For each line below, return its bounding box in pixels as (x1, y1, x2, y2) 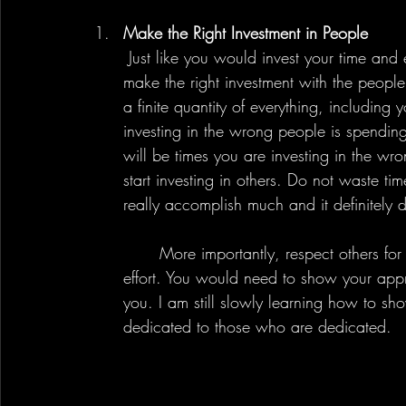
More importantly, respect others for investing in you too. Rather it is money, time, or (123, 241, 159, 264)
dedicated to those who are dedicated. (123, 314, 402, 337)
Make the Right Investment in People (123, 21, 368, 43)
